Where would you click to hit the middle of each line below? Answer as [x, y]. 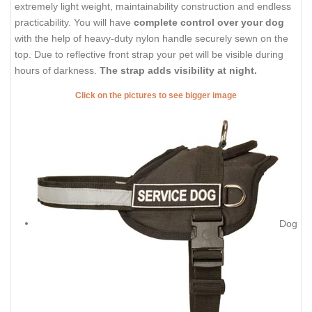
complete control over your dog [209, 23]
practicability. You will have [74, 23]
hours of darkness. [57, 71]
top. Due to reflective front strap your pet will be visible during [149, 55]
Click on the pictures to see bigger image [156, 95]
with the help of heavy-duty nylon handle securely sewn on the [151, 39]
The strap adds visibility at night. [178, 71]
